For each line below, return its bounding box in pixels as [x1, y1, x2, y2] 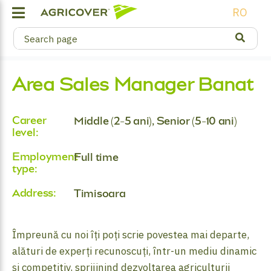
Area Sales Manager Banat [12, 74, 253, 94]
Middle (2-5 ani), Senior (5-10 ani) [74, 115, 237, 127]
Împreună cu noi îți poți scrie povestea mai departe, [12, 228, 249, 241]
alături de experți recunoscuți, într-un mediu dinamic [12, 244, 256, 258]
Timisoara [74, 188, 126, 200]
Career [12, 114, 47, 126]
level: [12, 126, 39, 139]
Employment [12, 151, 78, 163]
